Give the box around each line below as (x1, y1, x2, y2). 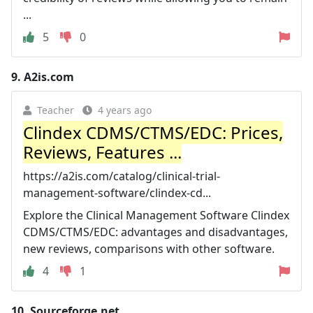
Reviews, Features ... (23, 140, 182, 163)
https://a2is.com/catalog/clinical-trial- (23, 168, 220, 184)
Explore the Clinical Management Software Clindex (23, 207, 289, 223)
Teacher (37, 103, 74, 117)
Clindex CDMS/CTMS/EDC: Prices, (23, 120, 283, 144)
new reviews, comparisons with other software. (23, 240, 275, 256)
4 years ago (98, 103, 152, 117)
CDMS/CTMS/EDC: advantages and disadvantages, (23, 224, 288, 240)
